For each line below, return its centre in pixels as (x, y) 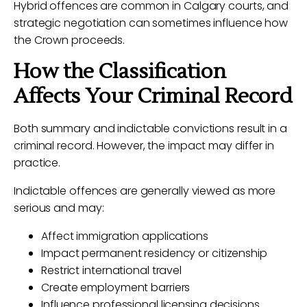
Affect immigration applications (125, 236)
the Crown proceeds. (70, 40)
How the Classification (120, 72)
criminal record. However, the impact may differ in (144, 146)
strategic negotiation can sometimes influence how (151, 23)
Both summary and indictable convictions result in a (150, 128)
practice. (37, 163)
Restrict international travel (112, 270)
